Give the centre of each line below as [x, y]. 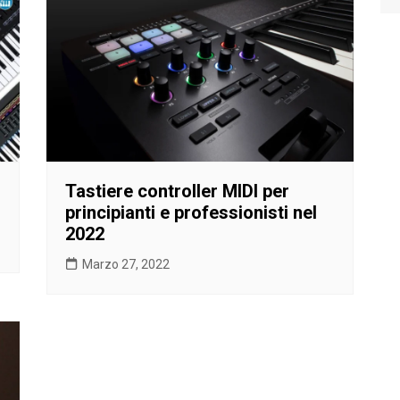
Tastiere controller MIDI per [178, 191]
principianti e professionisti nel [192, 212]
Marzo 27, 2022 [126, 264]
